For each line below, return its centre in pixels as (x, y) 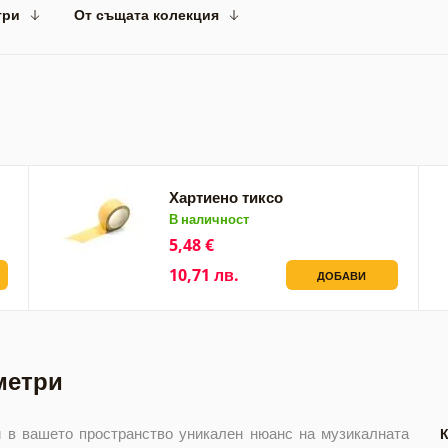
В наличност (209, 218)
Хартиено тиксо (226, 196)
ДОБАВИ (342, 275)
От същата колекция (146, 14)
